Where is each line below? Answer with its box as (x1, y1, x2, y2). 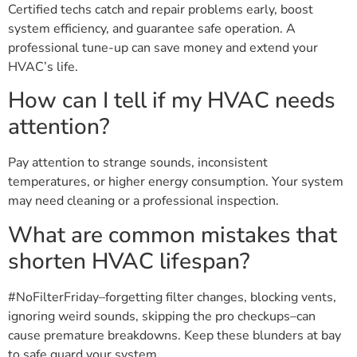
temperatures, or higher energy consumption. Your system (8, 173, 343, 191)
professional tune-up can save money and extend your (8, 39, 318, 57)
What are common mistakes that (8, 219, 337, 250)
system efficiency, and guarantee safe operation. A (8, 20, 296, 37)
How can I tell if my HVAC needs (8, 85, 335, 116)
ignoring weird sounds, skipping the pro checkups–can (8, 307, 316, 325)
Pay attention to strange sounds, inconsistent (8, 154, 268, 172)
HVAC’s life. (8, 58, 78, 76)
